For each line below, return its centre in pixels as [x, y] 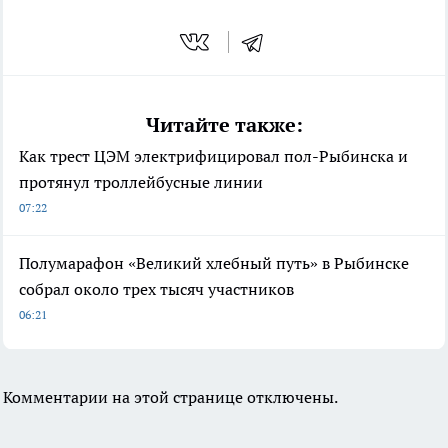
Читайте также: [224, 125]
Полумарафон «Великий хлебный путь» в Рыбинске [214, 263]
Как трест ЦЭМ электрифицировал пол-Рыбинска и [213, 156]
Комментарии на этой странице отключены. [170, 397]
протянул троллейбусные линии [141, 182]
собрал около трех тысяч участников [156, 289]
